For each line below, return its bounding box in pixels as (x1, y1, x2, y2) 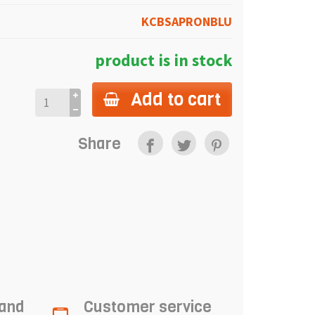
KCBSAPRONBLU (141, 13, 232, 30)
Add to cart (131, 86, 221, 111)
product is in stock (95, 49, 232, 70)
